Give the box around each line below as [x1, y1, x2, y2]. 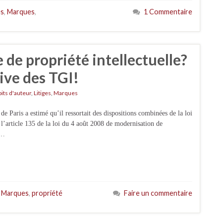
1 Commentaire [144, 7, 192, 16]
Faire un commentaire [124, 189, 192, 197]
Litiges [34, 89, 51, 97]
